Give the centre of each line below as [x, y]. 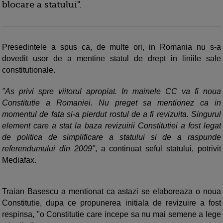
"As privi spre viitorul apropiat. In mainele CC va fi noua [111, 92]
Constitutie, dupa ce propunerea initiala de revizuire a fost [111, 203]
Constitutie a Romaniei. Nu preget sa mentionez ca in [111, 103]
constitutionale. [29, 70]
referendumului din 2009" [49, 149]
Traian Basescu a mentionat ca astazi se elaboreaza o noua [111, 192]
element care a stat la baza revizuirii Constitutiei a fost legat [111, 126]
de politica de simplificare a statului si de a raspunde [111, 137]
